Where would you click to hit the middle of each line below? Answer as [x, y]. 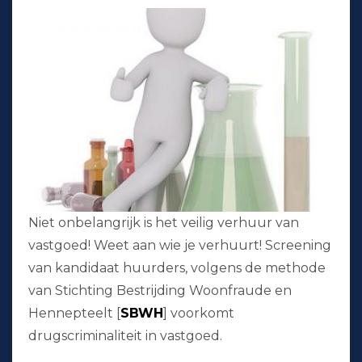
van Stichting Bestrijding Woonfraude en [160, 291]
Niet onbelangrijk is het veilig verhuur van [164, 223]
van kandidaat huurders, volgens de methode [177, 268]
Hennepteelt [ [74, 314]
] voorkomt [199, 314]
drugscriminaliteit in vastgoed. [125, 336]
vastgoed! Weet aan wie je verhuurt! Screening [180, 246]
